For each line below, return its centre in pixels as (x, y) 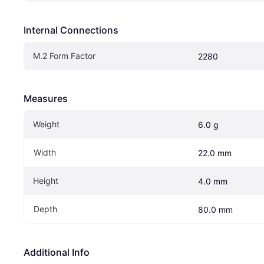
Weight (46, 124)
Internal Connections (71, 30)
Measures (46, 98)
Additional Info (57, 252)
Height (46, 180)
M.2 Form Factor (64, 55)
